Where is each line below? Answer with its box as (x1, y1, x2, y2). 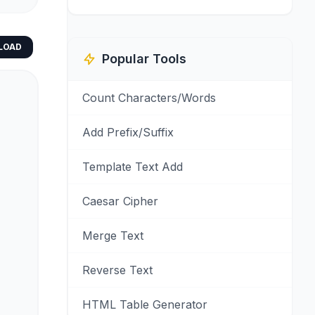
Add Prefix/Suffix (82, 125, 174, 139)
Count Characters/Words (82, 91, 216, 105)
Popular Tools (102, 51, 186, 66)
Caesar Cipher (82, 194, 158, 208)
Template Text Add (82, 160, 183, 174)
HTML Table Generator (82, 297, 207, 311)
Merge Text (82, 229, 143, 243)
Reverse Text (82, 263, 153, 277)
